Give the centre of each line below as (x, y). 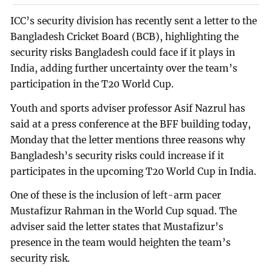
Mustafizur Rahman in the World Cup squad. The (124, 211)
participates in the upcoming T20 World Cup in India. (134, 171)
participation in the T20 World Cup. (92, 84)
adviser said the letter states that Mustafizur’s (117, 227)
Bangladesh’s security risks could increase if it (117, 155)
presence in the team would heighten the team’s (121, 243)
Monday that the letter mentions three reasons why (128, 140)
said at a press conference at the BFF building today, (131, 124)
